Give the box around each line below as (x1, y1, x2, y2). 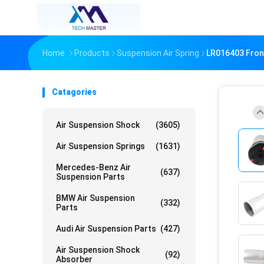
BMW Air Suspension (56, 193, 135, 203)
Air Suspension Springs (56, 141, 145, 151)
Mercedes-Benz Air (56, 163, 131, 172)
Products (74, 48, 110, 58)
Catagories (52, 87, 97, 97)
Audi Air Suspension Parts (56, 224, 156, 233)
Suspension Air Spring (117, 48, 199, 58)
